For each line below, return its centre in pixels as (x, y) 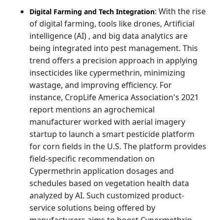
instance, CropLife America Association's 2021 (114, 97)
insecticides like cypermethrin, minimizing (107, 72)
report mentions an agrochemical (92, 109)
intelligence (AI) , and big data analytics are (109, 36)
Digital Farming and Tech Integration (92, 11)
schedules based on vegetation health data (109, 183)
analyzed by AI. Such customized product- (107, 195)
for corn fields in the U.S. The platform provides (118, 146)
